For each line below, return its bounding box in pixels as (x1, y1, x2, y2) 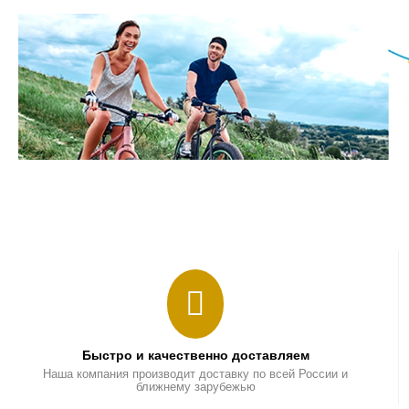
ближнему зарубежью (135, 380, 256, 393)
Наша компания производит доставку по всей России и (43, 367, 349, 381)
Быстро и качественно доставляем (81, 348, 309, 362)
